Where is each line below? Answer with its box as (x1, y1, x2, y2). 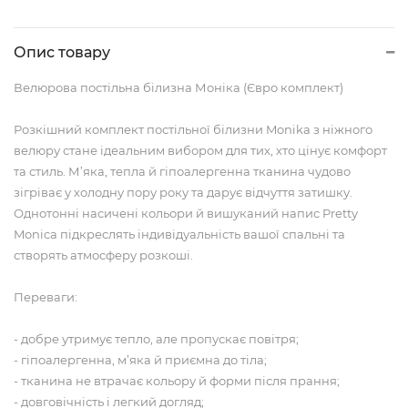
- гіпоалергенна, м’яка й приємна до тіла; (14, 352, 267, 368)
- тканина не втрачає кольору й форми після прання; (14, 373, 340, 389)
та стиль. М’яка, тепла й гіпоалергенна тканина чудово (14, 164, 351, 179)
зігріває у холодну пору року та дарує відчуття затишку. (14, 185, 352, 200)
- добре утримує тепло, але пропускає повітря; (14, 331, 299, 347)
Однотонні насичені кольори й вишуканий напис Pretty (14, 206, 358, 221)
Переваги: (14, 290, 77, 305)
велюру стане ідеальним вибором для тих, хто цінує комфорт (14, 143, 387, 158)
